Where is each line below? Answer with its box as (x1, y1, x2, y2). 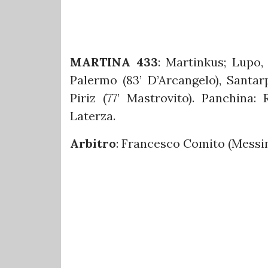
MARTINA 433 (70, 54, 158, 70)
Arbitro (70, 136, 116, 151)
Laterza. (70, 108, 115, 124)
